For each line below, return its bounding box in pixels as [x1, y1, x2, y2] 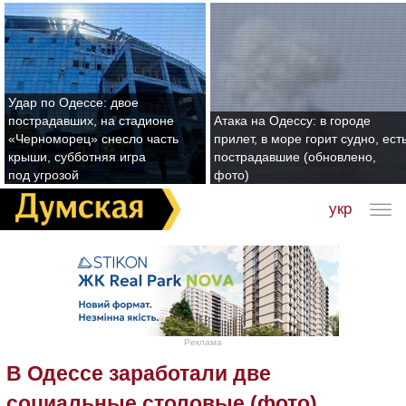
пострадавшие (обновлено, [214, 150, 376, 164]
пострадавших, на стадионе [8, 113, 174, 128]
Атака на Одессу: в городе [214, 113, 371, 128]
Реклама [184, 336, 222, 347]
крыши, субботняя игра [8, 150, 146, 164]
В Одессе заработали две [6, 361, 271, 385]
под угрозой [8, 168, 79, 182]
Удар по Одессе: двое [8, 95, 139, 110]
